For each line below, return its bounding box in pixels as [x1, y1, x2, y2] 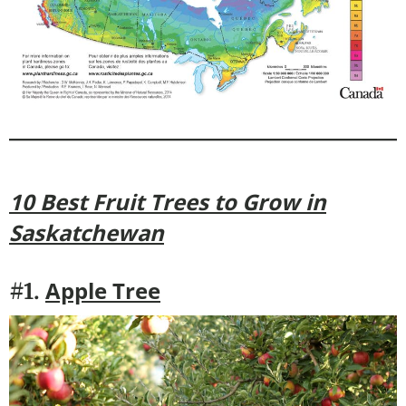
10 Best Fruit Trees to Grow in [9, 186, 326, 217]
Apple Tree [45, 275, 160, 305]
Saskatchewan [9, 217, 164, 247]
